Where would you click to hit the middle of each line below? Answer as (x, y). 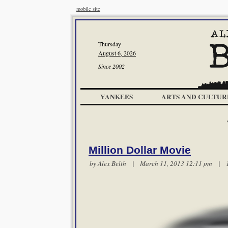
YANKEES (117, 97)
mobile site (88, 9)
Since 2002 (111, 66)
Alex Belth (112, 163)
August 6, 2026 (117, 53)
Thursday (110, 44)
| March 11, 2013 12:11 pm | (176, 163)
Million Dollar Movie (140, 150)
